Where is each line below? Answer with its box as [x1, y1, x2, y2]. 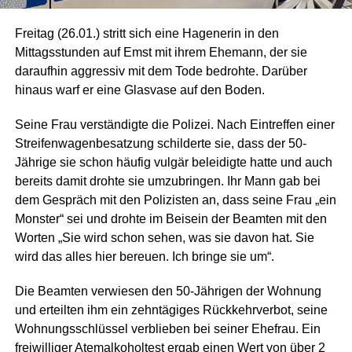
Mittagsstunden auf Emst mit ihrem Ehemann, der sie [14, 46, 307, 60]
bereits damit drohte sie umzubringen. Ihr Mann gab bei [14, 174, 321, 189]
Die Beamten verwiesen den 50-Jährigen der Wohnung [14, 284, 321, 299]
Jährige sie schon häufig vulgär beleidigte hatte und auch [14, 156, 332, 170]
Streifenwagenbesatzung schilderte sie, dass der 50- [14, 137, 306, 151]
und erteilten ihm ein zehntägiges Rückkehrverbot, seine [14, 303, 328, 317]
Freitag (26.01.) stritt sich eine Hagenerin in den [14, 27, 279, 41]
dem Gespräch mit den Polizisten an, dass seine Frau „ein [14, 193, 336, 207]
